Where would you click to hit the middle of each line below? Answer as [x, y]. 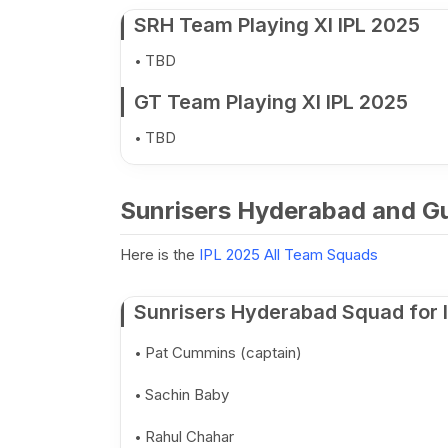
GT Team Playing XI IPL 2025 [270, 102]
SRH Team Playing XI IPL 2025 [276, 25]
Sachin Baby [186, 394]
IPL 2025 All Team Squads [288, 254]
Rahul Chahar [189, 436]
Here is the [159, 254]
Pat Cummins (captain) [223, 352]
